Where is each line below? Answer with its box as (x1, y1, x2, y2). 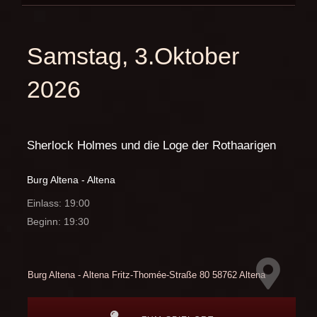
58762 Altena (212, 269, 265, 280)
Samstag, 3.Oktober (26, 42, 239, 70)
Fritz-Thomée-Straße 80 (108, 269, 212, 280)
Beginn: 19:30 (26, 216, 89, 228)
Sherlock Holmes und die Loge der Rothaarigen (26, 139, 276, 153)
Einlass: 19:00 (26, 197, 90, 209)
